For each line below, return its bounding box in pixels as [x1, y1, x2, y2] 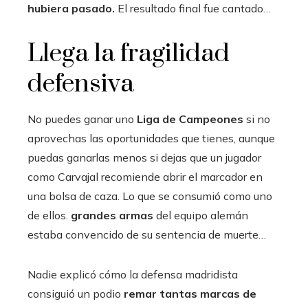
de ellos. [27, 208, 71, 222]
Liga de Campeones [137, 111, 243, 126]
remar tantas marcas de [124, 286, 256, 300]
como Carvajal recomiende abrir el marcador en [27, 169, 263, 184]
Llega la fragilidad [27, 37, 230, 69]
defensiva [27, 67, 134, 100]
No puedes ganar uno [27, 111, 137, 126]
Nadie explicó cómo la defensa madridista [27, 267, 238, 281]
